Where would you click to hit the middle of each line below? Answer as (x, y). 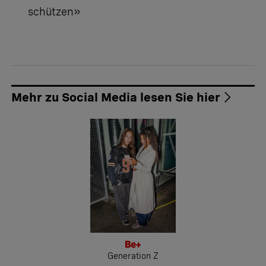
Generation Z (133, 256)
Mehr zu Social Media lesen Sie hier (116, 98)
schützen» (54, 12)
